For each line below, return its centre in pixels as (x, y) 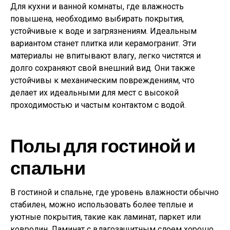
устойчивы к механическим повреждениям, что (102, 80)
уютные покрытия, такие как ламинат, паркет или (106, 217)
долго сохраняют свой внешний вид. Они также (103, 68)
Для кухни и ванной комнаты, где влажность (97, 6)
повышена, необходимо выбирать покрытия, (97, 18)
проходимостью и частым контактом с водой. (98, 105)
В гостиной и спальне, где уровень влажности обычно (114, 192)
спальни (48, 167)
